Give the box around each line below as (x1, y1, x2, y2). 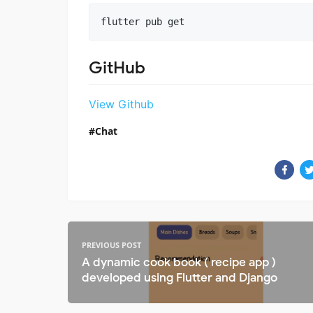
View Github (89, 96, 154, 111)
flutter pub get (101, 16, 184, 28)
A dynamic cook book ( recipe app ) (82, 254, 276, 270)
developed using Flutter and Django (82, 270, 277, 285)
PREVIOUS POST (82, 239, 141, 250)
